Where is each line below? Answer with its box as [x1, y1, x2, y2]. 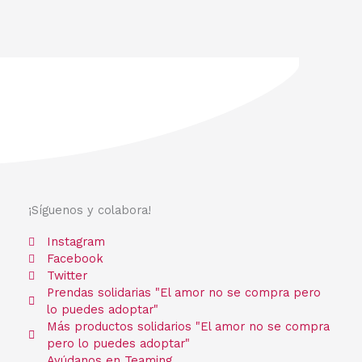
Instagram [46, 234, 105, 250]
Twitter [46, 268, 87, 284]
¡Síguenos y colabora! [28, 203, 151, 218]
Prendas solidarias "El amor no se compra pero [46, 285, 321, 301]
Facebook [46, 251, 103, 267]
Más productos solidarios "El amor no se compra [46, 319, 330, 335]
